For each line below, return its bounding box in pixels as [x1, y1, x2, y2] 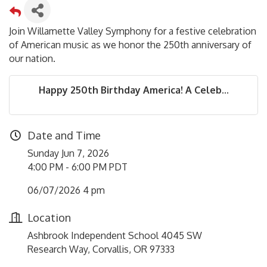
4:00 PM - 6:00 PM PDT [27, 161, 128, 173]
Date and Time [27, 129, 101, 142]
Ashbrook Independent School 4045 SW [27, 229, 202, 242]
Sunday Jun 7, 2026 [27, 147, 109, 160]
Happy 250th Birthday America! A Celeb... [38, 84, 229, 97]
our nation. [9, 52, 58, 65]
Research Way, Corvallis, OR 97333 [27, 243, 175, 256]
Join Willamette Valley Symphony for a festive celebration [9, 25, 256, 38]
